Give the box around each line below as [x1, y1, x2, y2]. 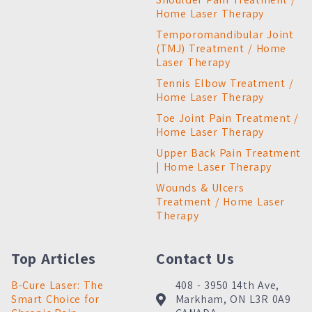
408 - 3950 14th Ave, [175, 277, 279, 292]
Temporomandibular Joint [156, 26, 294, 42]
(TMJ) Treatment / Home [156, 40, 287, 56]
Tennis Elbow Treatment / [156, 75, 294, 91]
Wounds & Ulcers [156, 180, 244, 195]
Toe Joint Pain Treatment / [156, 110, 299, 125]
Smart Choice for [11, 291, 100, 306]
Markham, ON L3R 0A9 [175, 291, 291, 306]
